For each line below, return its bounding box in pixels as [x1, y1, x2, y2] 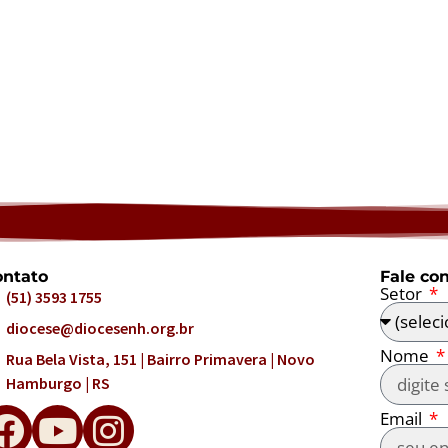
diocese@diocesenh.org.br [5, 317, 194, 338]
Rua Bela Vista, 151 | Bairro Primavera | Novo [5, 348, 315, 369]
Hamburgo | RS [5, 372, 110, 393]
